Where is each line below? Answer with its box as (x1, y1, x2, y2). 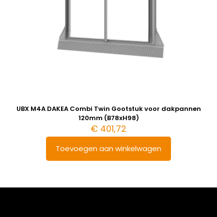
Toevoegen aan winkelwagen (56, 143, 161, 154)
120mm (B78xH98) (78, 113, 139, 123)
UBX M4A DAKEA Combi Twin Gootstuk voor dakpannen (16, 104, 201, 113)
